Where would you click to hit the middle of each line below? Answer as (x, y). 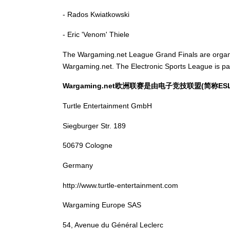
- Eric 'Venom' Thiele (96, 35)
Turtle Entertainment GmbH (107, 106)
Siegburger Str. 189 (94, 126)
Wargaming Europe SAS (102, 205)
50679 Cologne (88, 146)
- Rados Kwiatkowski (96, 15)
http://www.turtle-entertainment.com (120, 185)
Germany (78, 166)
